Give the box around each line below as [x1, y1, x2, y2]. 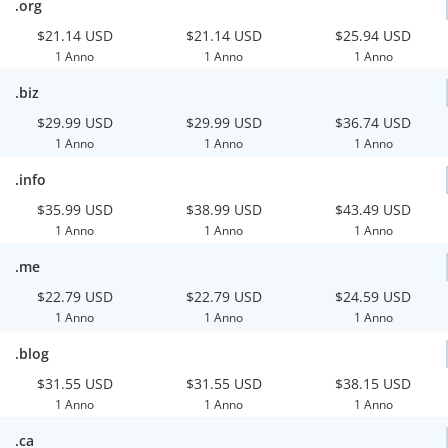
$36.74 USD [335, 113, 412, 132]
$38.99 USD [185, 200, 262, 219]
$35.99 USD [36, 200, 113, 219]
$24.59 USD [335, 287, 412, 306]
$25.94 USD [335, 26, 412, 45]
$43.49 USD [335, 200, 412, 219]
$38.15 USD [335, 374, 412, 393]
